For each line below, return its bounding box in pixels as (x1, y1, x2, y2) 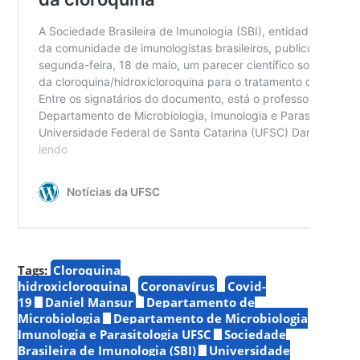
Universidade (209, 342, 291, 358)
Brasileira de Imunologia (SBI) (18, 342, 197, 358)
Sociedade (224, 325, 287, 342)
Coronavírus (141, 277, 215, 294)
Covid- (227, 277, 267, 294)
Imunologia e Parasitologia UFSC (18, 325, 212, 342)
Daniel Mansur (45, 293, 134, 310)
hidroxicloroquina (18, 277, 129, 294)
